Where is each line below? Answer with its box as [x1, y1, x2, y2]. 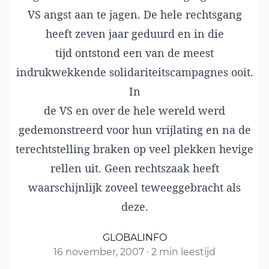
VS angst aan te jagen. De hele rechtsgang [27, 7, 242, 22]
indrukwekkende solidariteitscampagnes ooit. [16, 65, 253, 79]
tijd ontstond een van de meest [55, 46, 214, 60]
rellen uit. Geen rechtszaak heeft [50, 161, 219, 175]
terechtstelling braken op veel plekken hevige [16, 142, 253, 156]
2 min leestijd [151, 246, 216, 258]
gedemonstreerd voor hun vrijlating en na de [18, 122, 251, 137]
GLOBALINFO [102, 232, 167, 243]
